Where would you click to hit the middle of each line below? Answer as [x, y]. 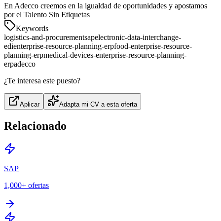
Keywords [32, 29]
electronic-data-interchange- [138, 37]
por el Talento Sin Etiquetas [47, 15]
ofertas [38, 185]
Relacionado [35, 126]
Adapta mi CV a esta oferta [98, 105]
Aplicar [30, 105]
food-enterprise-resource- [153, 46]
